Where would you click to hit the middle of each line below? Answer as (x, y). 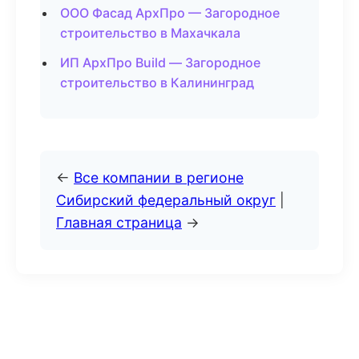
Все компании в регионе (159, 177)
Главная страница (119, 222)
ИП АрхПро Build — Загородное (160, 63)
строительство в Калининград (157, 83)
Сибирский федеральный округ (166, 200)
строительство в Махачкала (150, 33)
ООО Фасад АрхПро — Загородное (170, 13)
